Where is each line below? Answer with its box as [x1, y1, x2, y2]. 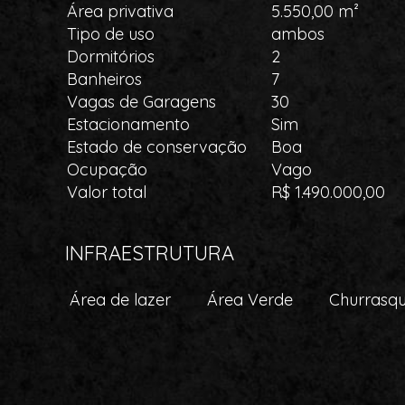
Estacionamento [67, 114, 190, 135]
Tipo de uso [67, 24, 155, 44]
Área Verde [207, 289, 293, 310]
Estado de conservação [67, 137, 247, 157]
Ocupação [67, 159, 147, 180]
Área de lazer [70, 289, 171, 310]
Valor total [67, 182, 146, 202]
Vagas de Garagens [67, 91, 216, 112]
